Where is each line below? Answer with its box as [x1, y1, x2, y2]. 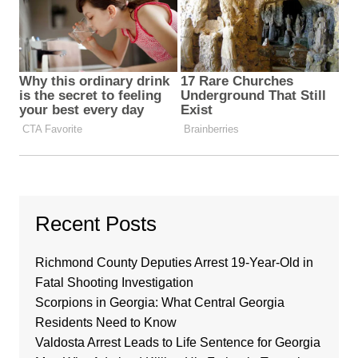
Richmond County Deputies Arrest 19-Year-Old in [34, 256, 313, 270]
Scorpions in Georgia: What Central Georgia [34, 296, 284, 310]
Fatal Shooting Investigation [34, 276, 193, 290]
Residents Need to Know [34, 316, 177, 330]
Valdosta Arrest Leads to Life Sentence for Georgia [34, 336, 320, 350]
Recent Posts [34, 212, 157, 237]
